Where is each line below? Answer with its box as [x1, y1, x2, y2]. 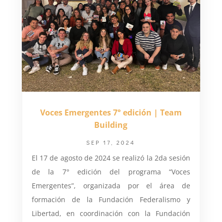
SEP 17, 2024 [86, 138, 136, 146]
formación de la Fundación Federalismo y [31, 194, 191, 204]
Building [94, 119, 128, 130]
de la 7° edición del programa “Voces [31, 166, 191, 176]
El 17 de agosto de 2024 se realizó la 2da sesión [31, 153, 191, 163]
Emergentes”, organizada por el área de [31, 180, 191, 190]
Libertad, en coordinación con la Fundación [31, 208, 191, 218]
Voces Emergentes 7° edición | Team [40, 107, 182, 118]
